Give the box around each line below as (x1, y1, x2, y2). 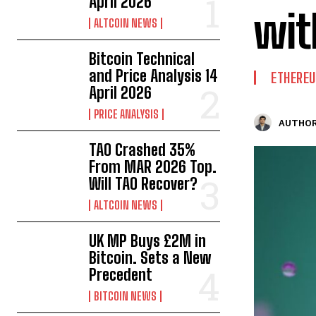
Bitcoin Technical (89, 49, 195, 69)
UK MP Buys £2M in (89, 231, 207, 251)
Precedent (89, 265, 153, 285)
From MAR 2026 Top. (89, 157, 217, 177)
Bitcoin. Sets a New (89, 248, 212, 268)
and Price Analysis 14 (89, 66, 219, 86)
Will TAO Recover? (89, 174, 198, 194)
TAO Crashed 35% (89, 140, 196, 160)
